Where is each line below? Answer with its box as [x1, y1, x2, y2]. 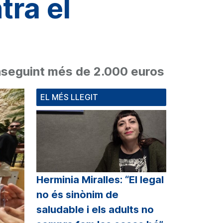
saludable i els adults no [36, 204, 154, 216]
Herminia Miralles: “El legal [36, 174, 164, 186]
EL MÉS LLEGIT [40, 92, 98, 102]
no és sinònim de [36, 189, 118, 201]
